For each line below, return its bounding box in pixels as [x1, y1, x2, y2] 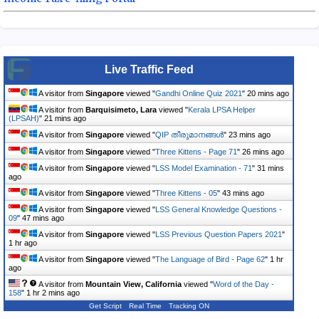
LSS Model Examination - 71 [155, 164, 252, 173]
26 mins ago [242, 147, 284, 157]
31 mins [257, 164, 284, 173]
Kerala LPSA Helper [188, 105, 256, 115]
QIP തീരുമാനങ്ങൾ [155, 130, 224, 140]
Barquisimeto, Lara [85, 105, 157, 115]
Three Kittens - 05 [155, 189, 217, 198]
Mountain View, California [85, 280, 182, 289]
